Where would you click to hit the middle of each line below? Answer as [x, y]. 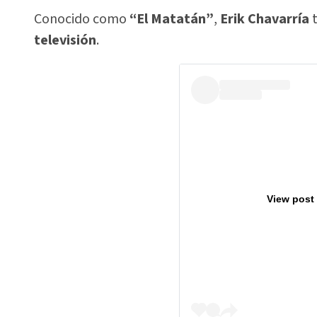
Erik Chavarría [265, 19]
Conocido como [82, 19]
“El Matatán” [172, 19]
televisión [65, 41]
